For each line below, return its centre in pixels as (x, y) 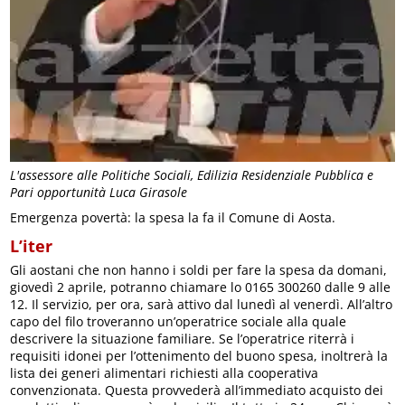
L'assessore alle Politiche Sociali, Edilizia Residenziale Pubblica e (192, 175)
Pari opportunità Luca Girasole (99, 193)
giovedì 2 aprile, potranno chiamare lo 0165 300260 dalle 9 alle (201, 287)
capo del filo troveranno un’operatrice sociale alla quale (179, 322)
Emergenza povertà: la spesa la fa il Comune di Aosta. (173, 218)
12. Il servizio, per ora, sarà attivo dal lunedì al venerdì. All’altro (202, 305)
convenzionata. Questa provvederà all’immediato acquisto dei (197, 391)
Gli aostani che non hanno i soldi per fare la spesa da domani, (199, 270)
